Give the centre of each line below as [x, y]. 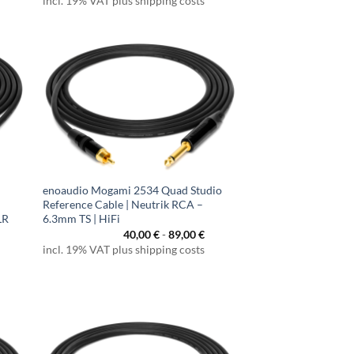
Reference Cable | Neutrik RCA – [123, 205]
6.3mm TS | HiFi [82, 219]
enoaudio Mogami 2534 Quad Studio [133, 190]
